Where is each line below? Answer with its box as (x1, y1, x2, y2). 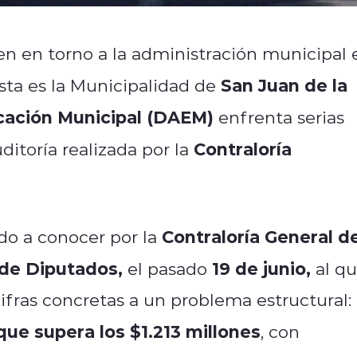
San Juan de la (221, 73, 347, 96)
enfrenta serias (214, 105, 344, 128)
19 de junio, (212, 256, 316, 280)
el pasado (123, 257, 212, 280)
